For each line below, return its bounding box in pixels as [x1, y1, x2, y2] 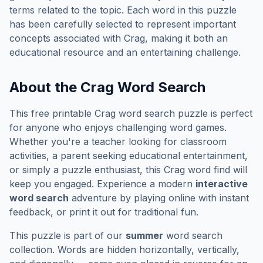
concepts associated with [9, 32, 124, 44]
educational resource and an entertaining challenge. [9, 46, 241, 58]
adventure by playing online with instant [69, 192, 249, 204]
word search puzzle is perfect [116, 107, 252, 119]
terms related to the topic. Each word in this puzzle [9, 4, 237, 16]
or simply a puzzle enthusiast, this [9, 164, 164, 176]
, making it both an [145, 32, 228, 44]
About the [9, 79, 80, 96]
